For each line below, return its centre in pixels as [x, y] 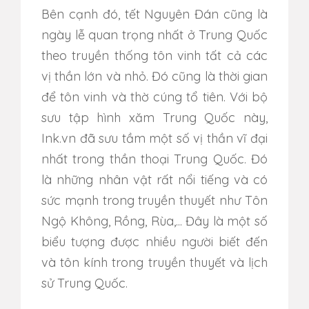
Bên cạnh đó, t [85, 14]
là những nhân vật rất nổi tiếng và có [154, 180]
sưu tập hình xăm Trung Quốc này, [154, 118]
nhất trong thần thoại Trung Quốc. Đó [154, 159]
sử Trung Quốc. [86, 283]
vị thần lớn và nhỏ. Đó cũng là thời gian [154, 76]
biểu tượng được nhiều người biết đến [154, 242]
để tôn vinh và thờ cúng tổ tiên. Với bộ [154, 97]
